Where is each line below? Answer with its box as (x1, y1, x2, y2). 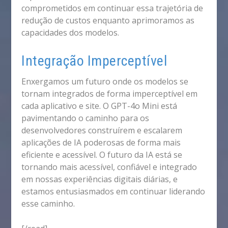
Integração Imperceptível (21, 52, 167, 69)
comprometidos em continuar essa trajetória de (21, 3, 204, 14)
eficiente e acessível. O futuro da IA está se (21, 149, 183, 160)
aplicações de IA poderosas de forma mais (21, 136, 181, 148)
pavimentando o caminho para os (21, 112, 150, 124)
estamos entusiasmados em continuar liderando (21, 185, 206, 197)
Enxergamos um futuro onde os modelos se (21, 75, 189, 87)
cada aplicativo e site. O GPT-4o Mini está (21, 100, 178, 111)
